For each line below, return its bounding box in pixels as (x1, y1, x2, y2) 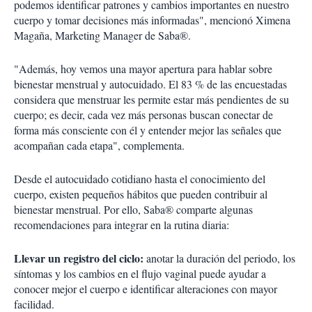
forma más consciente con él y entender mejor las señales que (14, 123, 281, 138)
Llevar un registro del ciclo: (14, 250, 143, 267)
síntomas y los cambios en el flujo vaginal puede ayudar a (14, 266, 266, 281)
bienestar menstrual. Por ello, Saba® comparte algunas (14, 202, 253, 217)
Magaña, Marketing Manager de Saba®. (14, 28, 191, 43)
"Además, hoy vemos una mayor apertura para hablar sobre (14, 61, 272, 77)
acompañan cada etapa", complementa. (14, 138, 185, 153)
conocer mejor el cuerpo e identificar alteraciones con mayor (14, 281, 277, 297)
